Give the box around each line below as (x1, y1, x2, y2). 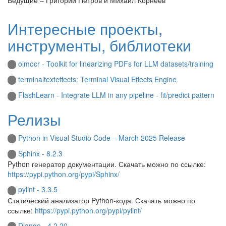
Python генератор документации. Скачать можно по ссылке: (8, 159, 206, 169)
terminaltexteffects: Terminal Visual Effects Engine (18, 74, 177, 84)
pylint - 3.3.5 (18, 184, 58, 195)
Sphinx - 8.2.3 (18, 148, 63, 158)
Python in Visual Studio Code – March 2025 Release (18, 132, 185, 143)
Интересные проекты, (8, 17, 162, 39)
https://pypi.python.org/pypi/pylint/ (35, 205, 142, 215)
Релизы (8, 108, 61, 130)
